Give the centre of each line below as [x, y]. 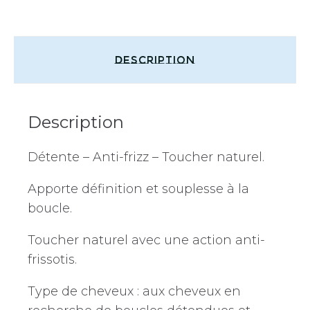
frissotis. [52, 259]
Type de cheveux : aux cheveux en [134, 291]
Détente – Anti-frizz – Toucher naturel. [146, 157]
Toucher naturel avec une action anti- [146, 240]
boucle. [50, 208]
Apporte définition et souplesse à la [138, 189]
